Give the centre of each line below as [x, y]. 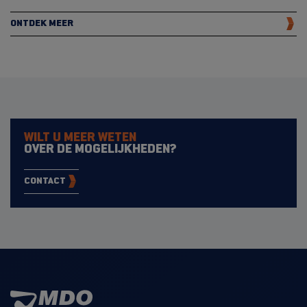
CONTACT [45, 182]
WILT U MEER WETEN [80, 138]
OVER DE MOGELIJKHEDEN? [100, 149]
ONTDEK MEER [42, 24]
